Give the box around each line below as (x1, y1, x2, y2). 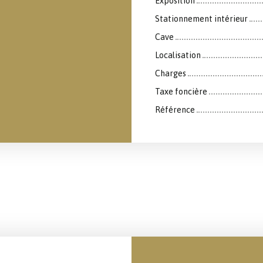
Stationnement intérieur (155, 14, 248, 23)
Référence (155, 104, 195, 114)
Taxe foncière (155, 86, 207, 96)
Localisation (155, 50, 201, 60)
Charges (155, 68, 186, 78)
